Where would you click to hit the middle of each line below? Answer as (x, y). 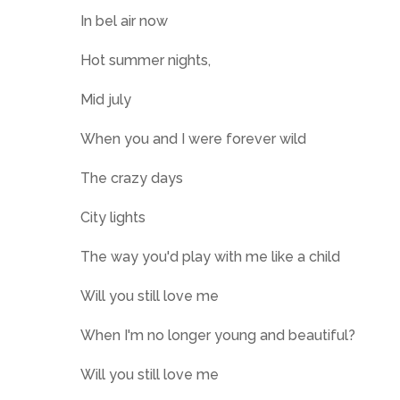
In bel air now (124, 21)
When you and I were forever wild (193, 139)
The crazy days (132, 178)
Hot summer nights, (146, 60)
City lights (113, 217)
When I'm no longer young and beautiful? (218, 335)
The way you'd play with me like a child (210, 257)
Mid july (106, 100)
